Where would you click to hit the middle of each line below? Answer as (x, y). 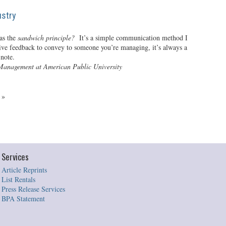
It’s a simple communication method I (131, 38)
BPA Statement (23, 199)
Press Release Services (33, 189)
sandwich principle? (46, 38)
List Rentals (18, 179)
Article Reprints (24, 170)
